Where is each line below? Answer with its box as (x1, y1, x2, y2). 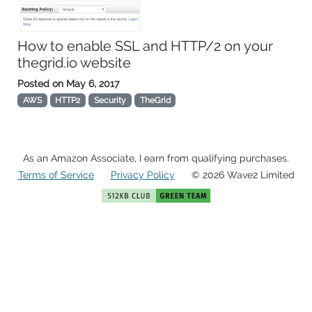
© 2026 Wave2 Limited (191, 169, 295, 180)
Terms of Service (17, 169, 94, 180)
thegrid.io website (17, 54, 131, 71)
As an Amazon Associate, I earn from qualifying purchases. (23, 153, 289, 164)
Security (93, 95, 126, 105)
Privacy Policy (110, 169, 175, 180)
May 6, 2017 (63, 78, 119, 89)
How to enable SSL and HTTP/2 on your (17, 38, 273, 54)
